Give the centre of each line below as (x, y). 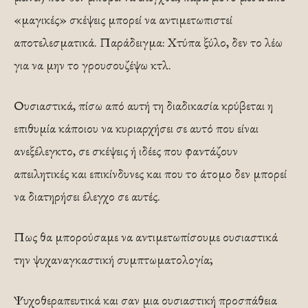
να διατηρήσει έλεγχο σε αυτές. (87, 197)
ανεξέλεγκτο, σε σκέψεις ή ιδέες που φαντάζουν (126, 151)
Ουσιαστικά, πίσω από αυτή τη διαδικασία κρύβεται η (143, 106)
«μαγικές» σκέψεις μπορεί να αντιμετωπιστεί (123, 20)
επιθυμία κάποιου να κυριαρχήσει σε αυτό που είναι (136, 129)
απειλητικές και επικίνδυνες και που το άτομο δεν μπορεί (150, 174)
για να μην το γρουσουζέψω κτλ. (92, 65)
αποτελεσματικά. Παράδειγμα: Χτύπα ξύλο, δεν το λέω (148, 43)
